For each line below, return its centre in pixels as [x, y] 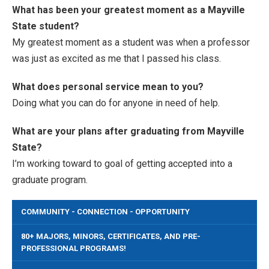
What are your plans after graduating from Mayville [128, 131]
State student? [46, 26]
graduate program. [50, 180]
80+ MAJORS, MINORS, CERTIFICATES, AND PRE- [111, 236]
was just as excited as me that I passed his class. [116, 58]
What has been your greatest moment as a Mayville [128, 10]
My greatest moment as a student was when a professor [131, 42]
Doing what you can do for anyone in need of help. [116, 103]
